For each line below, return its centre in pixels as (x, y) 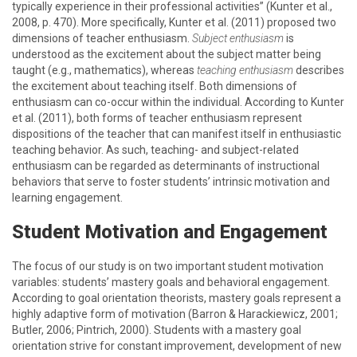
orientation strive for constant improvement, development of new (177, 346)
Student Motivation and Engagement (170, 232)
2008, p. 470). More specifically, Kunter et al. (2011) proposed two (174, 22)
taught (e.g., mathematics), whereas (104, 70)
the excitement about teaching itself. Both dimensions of (155, 86)
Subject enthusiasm (238, 38)
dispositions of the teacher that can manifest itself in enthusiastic (177, 134)
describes (319, 70)
